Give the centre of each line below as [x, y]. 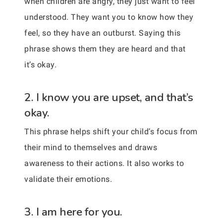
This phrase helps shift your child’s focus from [111, 132]
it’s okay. [40, 65]
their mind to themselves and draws [91, 147]
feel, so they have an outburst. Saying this [103, 33]
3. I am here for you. [73, 212]
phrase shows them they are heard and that [105, 49]
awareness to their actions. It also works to [104, 163]
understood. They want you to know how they [109, 17]
